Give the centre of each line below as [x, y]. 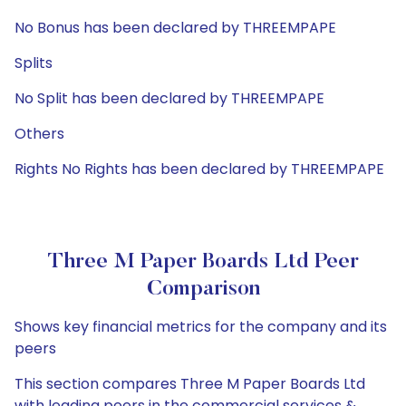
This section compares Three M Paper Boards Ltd [190, 384]
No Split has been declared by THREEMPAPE [169, 98]
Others [39, 134]
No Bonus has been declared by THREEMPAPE [175, 28]
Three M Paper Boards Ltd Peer [203, 262]
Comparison [203, 289]
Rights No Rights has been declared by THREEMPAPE [199, 169]
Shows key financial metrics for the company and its [201, 327]
